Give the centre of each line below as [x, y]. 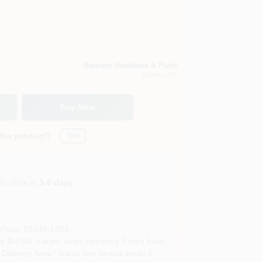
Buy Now [78, 107]
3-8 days [56, 182]
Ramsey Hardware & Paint [130, 65]
